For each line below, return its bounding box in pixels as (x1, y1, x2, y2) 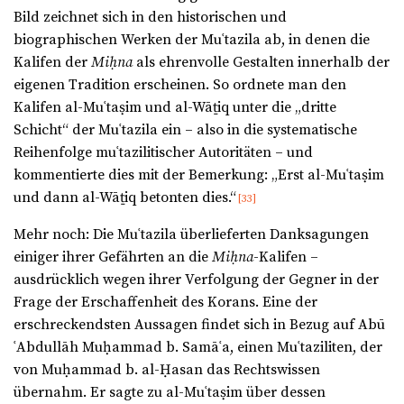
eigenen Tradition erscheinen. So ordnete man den (14, 76, 346, 95)
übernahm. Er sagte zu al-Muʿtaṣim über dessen (14, 383, 326, 402)
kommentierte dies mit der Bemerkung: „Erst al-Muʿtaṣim (14, 166, 384, 185)
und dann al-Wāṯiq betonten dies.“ (14, 188, 236, 207)
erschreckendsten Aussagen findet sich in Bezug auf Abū (14, 316, 385, 335)
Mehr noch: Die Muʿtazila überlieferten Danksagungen (14, 225, 369, 244)
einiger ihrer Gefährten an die (14, 248, 212, 267)
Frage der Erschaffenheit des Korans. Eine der (14, 293, 317, 312)
